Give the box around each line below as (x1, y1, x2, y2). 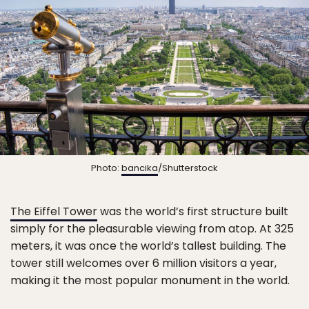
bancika (121, 161, 158, 175)
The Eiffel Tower (10, 203, 97, 219)
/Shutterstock (158, 161, 218, 175)
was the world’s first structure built (97, 203, 288, 219)
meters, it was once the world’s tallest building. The (10, 237, 286, 254)
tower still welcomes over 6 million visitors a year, (10, 255, 277, 271)
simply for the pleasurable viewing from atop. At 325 (10, 220, 294, 237)
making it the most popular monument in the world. (10, 272, 290, 288)
